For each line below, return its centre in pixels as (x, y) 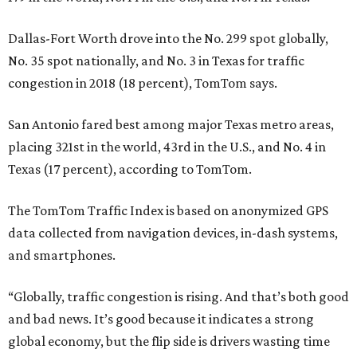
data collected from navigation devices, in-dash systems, (173, 233)
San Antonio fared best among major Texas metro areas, (171, 124)
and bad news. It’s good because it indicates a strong (161, 319)
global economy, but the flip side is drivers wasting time (169, 341)
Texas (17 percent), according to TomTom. (130, 169)
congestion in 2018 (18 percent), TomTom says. (143, 83)
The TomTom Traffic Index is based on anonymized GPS (168, 210)
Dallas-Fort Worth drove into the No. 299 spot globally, (168, 38)
